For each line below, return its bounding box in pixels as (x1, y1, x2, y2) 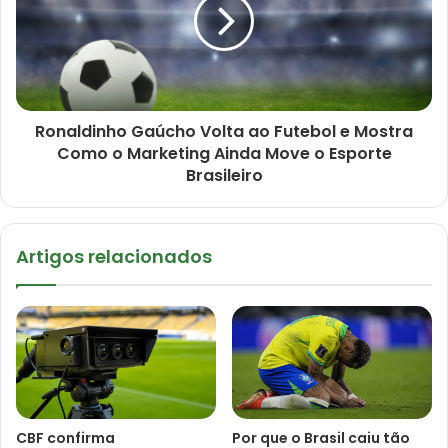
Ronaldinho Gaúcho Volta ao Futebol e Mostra (35, 120, 413, 144)
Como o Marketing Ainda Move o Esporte (56, 142, 392, 166)
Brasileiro (185, 164, 263, 188)
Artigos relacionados (16, 244, 212, 270)
